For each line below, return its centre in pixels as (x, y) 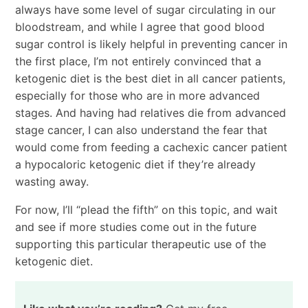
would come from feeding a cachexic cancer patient (151, 147)
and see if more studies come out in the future (135, 227)
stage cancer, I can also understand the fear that (141, 130)
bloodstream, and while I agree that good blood (140, 27)
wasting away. (52, 182)
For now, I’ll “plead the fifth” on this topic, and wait (146, 210)
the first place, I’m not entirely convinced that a (138, 62)
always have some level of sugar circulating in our (145, 10)
